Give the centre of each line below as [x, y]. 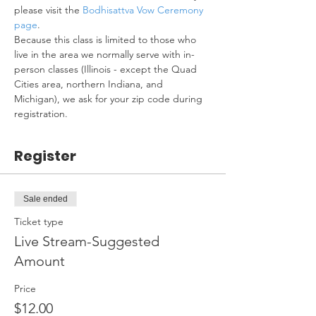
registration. [41, 114]
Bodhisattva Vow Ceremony [144, 10]
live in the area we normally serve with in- [104, 54]
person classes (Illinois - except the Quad [107, 69]
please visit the [48, 10]
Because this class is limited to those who [107, 39]
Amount [39, 261]
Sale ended [45, 199]
